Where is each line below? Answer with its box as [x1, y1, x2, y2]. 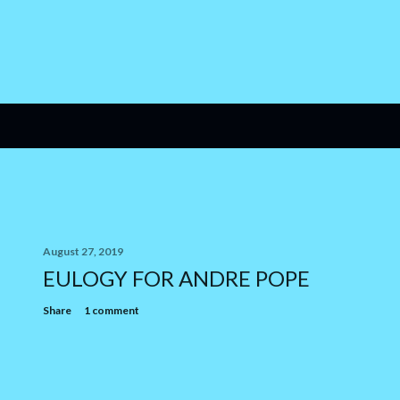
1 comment [84, 304, 139, 317]
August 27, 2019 [43, 245, 123, 258]
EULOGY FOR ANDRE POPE [43, 265, 310, 291]
